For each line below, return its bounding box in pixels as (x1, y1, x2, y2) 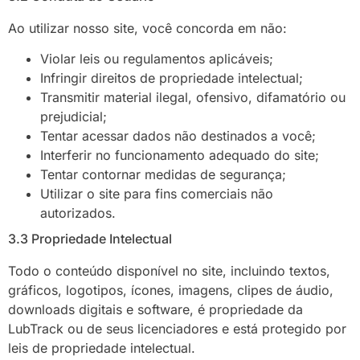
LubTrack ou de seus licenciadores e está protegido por (8, 321, 346, 337)
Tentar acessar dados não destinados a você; (40, 128, 316, 145)
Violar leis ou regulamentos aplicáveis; (40, 51, 273, 67)
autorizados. (40, 205, 116, 222)
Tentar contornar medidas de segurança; (40, 166, 286, 183)
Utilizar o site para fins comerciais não (40, 186, 273, 202)
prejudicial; (40, 108, 107, 125)
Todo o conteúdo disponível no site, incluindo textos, (8, 263, 330, 280)
